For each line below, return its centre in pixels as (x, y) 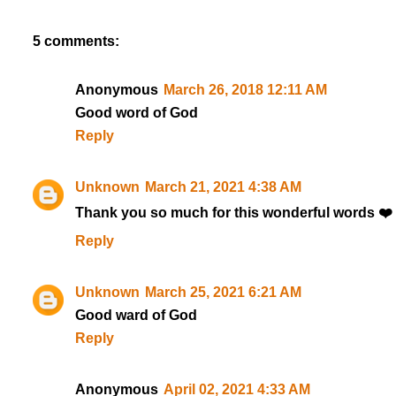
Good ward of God (136, 315)
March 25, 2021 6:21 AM (223, 292)
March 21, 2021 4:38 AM (223, 187)
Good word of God (136, 113)
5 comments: (76, 42)
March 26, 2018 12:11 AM (245, 90)
